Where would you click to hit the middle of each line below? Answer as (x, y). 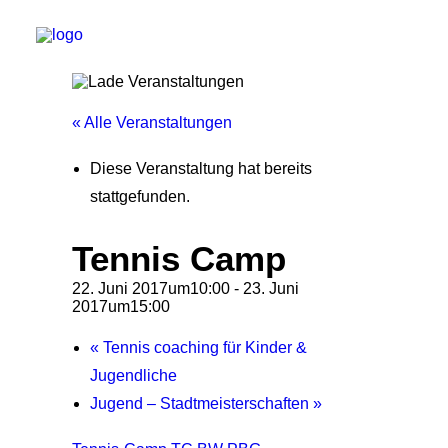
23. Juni (271, 288)
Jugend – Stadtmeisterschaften (201, 403)
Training (65, 219)
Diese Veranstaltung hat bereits (201, 168)
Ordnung (67, 327)
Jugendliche (133, 375)
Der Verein (74, 255)
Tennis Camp (179, 258)
